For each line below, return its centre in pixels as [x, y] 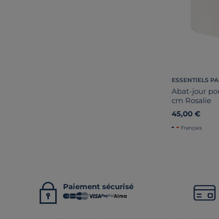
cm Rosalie [191, 100]
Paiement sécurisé [98, 186]
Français [191, 128]
